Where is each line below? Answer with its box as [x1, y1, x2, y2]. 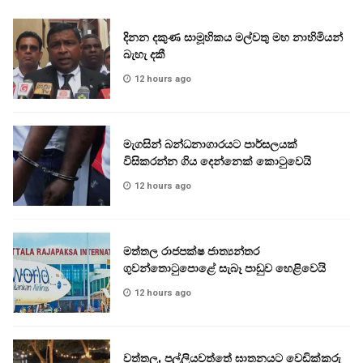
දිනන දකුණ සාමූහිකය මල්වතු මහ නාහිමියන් [123, 29, 343, 45]
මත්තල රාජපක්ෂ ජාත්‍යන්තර [123, 243, 259, 258]
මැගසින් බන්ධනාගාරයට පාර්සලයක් [123, 136, 297, 152]
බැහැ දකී [123, 46, 165, 62]
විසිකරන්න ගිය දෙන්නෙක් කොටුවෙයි [123, 153, 311, 169]
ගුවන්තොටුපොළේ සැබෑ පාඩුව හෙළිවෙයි [123, 260, 326, 275]
